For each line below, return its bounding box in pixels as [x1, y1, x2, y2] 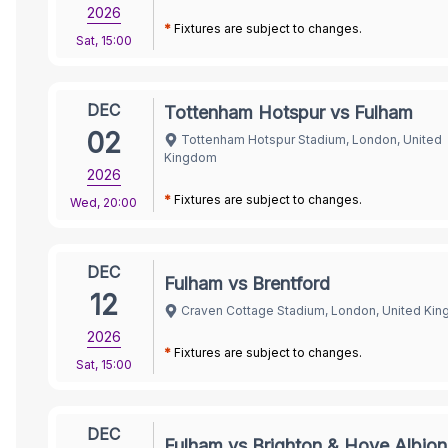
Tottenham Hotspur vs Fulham [164, 101, 413, 123]
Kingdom [164, 149, 217, 165]
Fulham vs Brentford [164, 272, 330, 294]
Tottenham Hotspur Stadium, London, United [181, 131, 442, 147]
